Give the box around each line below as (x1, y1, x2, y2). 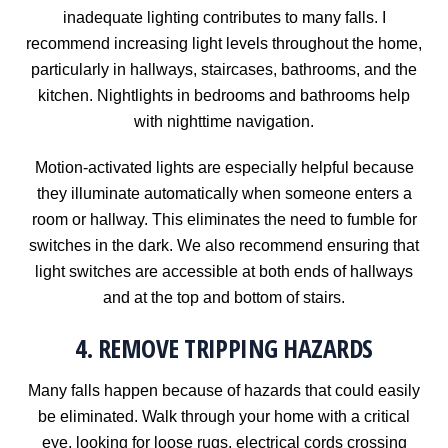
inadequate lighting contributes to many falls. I (62, 8, 386, 26)
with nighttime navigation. (134, 112, 314, 130)
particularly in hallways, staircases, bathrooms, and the (31, 60, 417, 78)
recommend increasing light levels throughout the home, (26, 34, 422, 52)
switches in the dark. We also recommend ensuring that (29, 237, 419, 255)
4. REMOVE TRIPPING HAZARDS (75, 331, 373, 367)
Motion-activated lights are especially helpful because (34, 159, 414, 177)
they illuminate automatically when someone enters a (36, 185, 412, 203)
